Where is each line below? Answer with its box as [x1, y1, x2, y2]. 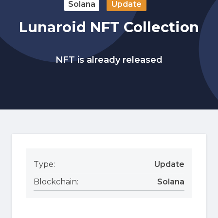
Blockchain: [34, 177, 78, 186]
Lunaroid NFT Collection [19, 18, 199, 36]
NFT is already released [55, 54, 163, 65]
